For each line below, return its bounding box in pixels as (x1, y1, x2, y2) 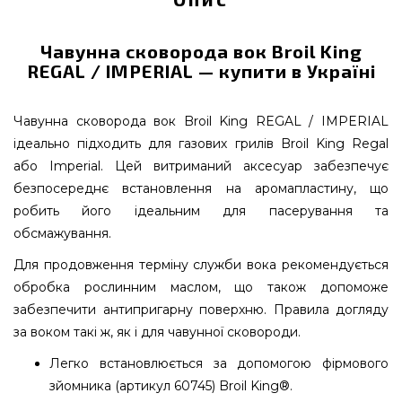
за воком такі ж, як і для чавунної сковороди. (13, 324, 301, 340)
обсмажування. (13, 225, 111, 241)
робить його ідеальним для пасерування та (13, 203, 389, 219)
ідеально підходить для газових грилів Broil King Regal (13, 135, 389, 152)
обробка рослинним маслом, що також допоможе (13, 279, 389, 295)
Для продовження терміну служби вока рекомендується (13, 257, 389, 273)
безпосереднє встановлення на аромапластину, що (13, 180, 389, 197)
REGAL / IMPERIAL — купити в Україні (26, 60, 376, 82)
